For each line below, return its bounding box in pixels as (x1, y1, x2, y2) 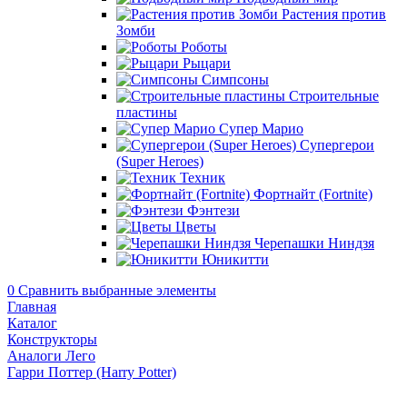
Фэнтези (187, 203, 240, 218)
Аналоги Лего (7, 348, 95, 363)
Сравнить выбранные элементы (18, 283, 216, 298)
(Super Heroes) (116, 154, 203, 169)
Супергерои (300, 137, 374, 153)
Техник (180, 170, 225, 185)
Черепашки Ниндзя (254, 235, 374, 251)
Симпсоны (202, 72, 269, 87)
